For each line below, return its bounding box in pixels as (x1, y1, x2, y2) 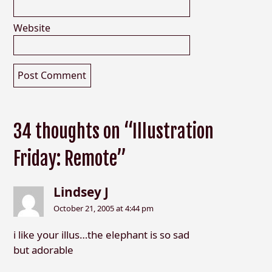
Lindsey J (53, 183, 109, 200)
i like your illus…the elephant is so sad (13, 227, 189, 242)
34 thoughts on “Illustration (13, 120, 214, 143)
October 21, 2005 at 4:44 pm (53, 202, 154, 214)
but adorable (13, 242, 73, 257)
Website (13, 21, 50, 35)
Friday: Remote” (13, 147, 126, 170)
